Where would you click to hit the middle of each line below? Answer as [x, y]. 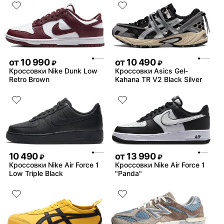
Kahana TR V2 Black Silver [158, 79]
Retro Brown [29, 79]
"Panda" [128, 173]
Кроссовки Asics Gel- [151, 70]
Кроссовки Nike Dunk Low [53, 70]
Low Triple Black [36, 173]
